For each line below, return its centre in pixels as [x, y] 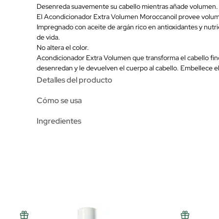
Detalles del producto [75, 80]
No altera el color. [63, 47]
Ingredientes [59, 121]
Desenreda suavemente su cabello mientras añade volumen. [127, 6]
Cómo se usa [59, 100]
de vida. [48, 37]
